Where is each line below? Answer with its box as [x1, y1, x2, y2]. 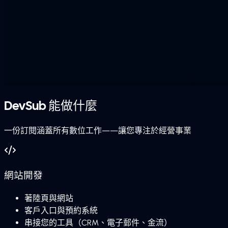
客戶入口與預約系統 [24, 206, 98, 216]
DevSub [4, 97, 46, 113]
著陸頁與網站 [24, 193, 73, 204]
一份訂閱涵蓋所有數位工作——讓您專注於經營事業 [4, 125, 191, 135]
